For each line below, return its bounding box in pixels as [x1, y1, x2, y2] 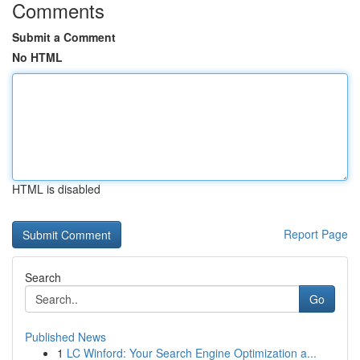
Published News [25, 329, 106, 345]
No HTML [12, 49, 63, 65]
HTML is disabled [12, 181, 100, 197]
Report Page [284, 226, 348, 242]
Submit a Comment [12, 29, 116, 45]
